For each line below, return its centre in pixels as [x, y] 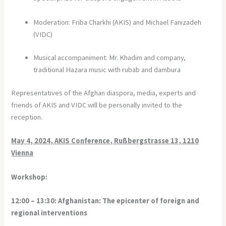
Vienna [22, 153]
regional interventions [49, 213]
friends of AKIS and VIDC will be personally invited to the [97, 105]
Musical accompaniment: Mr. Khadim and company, [110, 57]
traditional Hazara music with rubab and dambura [107, 69]
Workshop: [30, 177]
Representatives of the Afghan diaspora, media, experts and [104, 93]
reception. [27, 117]
